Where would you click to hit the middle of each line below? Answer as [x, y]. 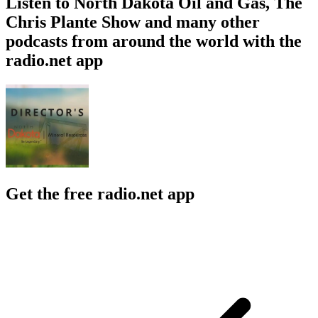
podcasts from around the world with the [154, 41]
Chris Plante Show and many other [133, 22]
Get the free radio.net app [100, 193]
